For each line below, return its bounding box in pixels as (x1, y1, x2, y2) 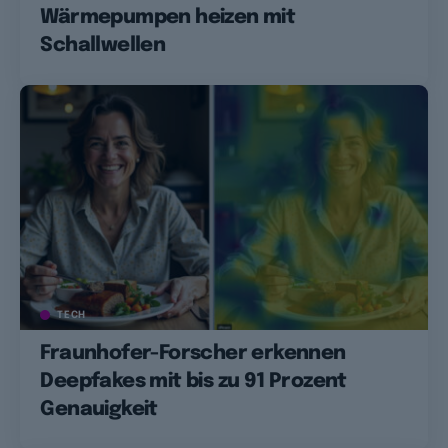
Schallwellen (40, 34, 166, 56)
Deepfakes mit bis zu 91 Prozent (40, 370, 347, 392)
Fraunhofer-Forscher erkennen (40, 342, 346, 364)
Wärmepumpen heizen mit (40, 6, 296, 28)
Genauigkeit (40, 398, 158, 420)
